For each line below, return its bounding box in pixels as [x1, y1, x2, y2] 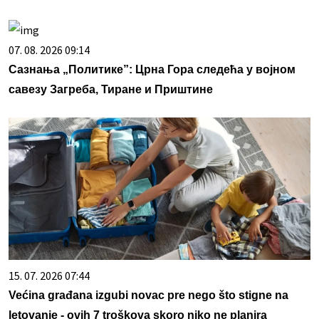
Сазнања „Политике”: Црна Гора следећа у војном [9, 63, 296, 75]
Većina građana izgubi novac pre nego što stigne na [9, 288, 288, 301]
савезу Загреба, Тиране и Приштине [9, 83, 213, 95]
